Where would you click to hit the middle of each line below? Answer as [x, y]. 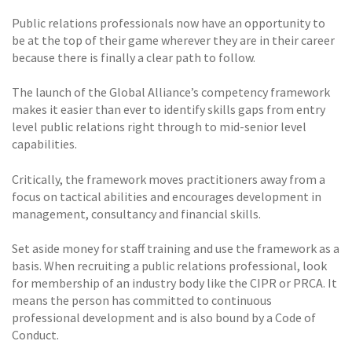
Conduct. [35, 335]
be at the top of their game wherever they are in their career [173, 40]
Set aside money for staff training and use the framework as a [176, 248]
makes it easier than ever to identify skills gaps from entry [169, 110]
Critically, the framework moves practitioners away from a [169, 179]
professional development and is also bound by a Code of [164, 317]
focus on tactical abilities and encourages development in [167, 196]
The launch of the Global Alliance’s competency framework [171, 92]
